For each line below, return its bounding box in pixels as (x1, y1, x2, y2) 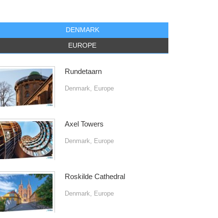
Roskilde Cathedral (64, 172, 125, 181)
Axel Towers (64, 120, 104, 128)
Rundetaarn (64, 67, 102, 75)
